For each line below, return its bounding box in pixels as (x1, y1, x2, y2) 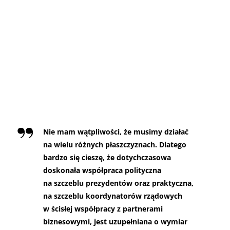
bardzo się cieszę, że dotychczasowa (43, 152, 171, 162)
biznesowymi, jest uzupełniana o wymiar (43, 216, 187, 226)
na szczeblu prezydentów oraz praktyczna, (43, 178, 194, 188)
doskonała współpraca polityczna (43, 165, 161, 175)
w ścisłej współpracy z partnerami (43, 203, 163, 214)
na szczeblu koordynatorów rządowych (43, 190, 182, 201)
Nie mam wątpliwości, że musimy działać (43, 126, 188, 137)
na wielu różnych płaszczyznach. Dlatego (43, 139, 186, 149)
